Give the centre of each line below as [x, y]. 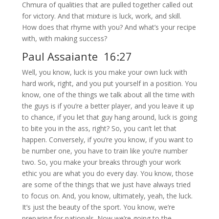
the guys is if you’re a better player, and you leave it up [108, 106]
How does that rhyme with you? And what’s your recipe [109, 27]
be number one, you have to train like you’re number [105, 151]
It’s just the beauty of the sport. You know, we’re [98, 207]
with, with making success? [64, 39]
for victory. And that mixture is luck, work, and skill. [101, 16]
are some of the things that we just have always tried [106, 185]
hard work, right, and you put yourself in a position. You [109, 84]
